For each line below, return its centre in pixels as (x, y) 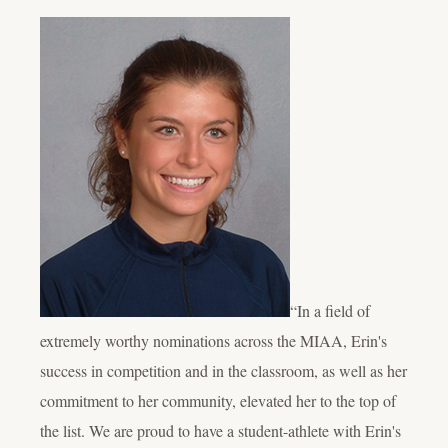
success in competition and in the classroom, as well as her (223, 370)
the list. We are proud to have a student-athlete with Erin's (220, 430)
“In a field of (330, 310)
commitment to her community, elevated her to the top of (218, 400)
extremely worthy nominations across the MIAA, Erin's (213, 340)
